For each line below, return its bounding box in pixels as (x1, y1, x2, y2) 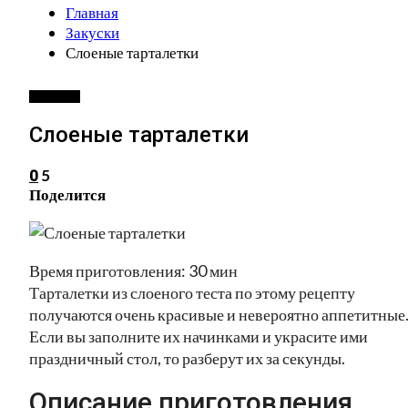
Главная (66, 3, 118, 22)
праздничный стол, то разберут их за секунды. (29, 347, 345, 368)
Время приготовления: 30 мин (29, 260, 238, 280)
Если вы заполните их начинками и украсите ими (29, 325, 368, 346)
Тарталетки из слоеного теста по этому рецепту (29, 281, 355, 302)
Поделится (29, 184, 106, 204)
